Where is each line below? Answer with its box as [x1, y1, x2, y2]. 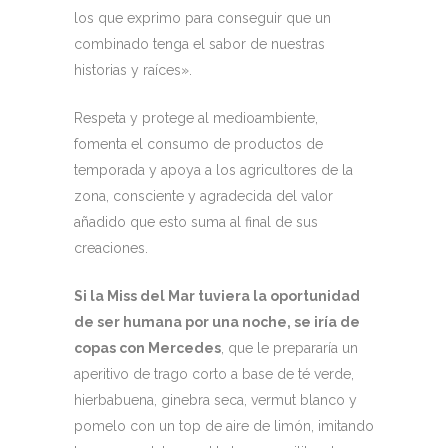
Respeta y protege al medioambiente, [74, 110, 318, 126]
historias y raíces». [74, 62, 192, 78]
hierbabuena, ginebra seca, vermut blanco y [74, 392, 357, 408]
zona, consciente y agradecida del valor [74, 188, 333, 204]
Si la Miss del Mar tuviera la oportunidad [74, 288, 360, 304]
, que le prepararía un [221, 340, 358, 356]
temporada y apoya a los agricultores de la [74, 162, 353, 178]
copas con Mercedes [74, 340, 221, 356]
